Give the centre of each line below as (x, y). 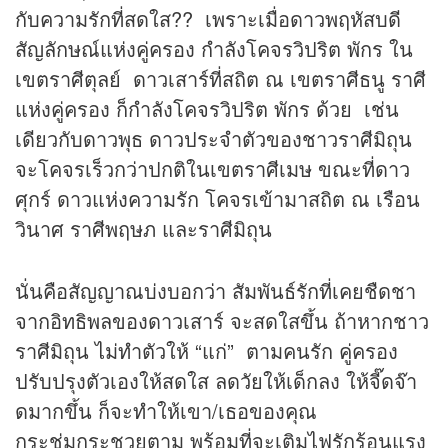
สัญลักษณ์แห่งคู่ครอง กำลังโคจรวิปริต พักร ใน (214, 49)
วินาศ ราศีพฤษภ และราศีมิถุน (143, 229)
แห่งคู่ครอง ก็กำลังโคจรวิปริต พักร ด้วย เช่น (207, 109)
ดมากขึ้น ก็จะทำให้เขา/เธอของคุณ (166, 411)
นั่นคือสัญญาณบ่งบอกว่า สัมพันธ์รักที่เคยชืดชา (215, 291)
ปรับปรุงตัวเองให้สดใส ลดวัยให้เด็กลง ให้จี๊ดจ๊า (216, 381)
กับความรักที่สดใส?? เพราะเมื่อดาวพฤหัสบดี (208, 19)
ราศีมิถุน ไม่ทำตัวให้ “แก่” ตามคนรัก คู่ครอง (206, 351)
